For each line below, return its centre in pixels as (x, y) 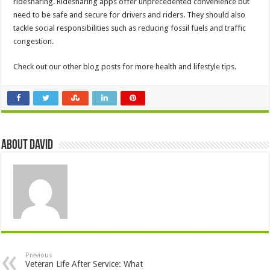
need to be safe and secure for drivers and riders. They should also (130, 15)
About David (27, 146)
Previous (39, 256)
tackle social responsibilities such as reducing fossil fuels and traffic (130, 28)
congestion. (34, 42)
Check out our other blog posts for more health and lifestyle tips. (125, 67)
